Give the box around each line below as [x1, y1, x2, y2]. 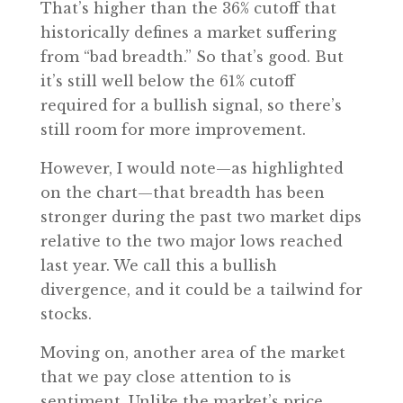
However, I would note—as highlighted [40, 159, 344, 177]
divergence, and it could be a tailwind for [40, 281, 363, 299]
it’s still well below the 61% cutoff [40, 72, 295, 90]
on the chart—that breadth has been [40, 184, 325, 201]
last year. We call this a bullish [40, 256, 277, 274]
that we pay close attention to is [40, 368, 291, 386]
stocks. [40, 305, 92, 323]
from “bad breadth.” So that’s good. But [40, 48, 344, 66]
